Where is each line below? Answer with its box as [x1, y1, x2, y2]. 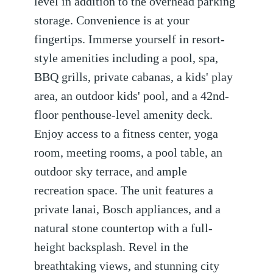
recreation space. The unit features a [34, 184, 214, 197]
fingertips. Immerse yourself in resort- [34, 33, 225, 46]
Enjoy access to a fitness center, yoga [34, 127, 219, 141]
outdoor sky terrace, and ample [34, 165, 188, 179]
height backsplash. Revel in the [34, 241, 189, 254]
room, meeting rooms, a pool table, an [34, 146, 223, 160]
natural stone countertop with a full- [34, 222, 213, 235]
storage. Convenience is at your [34, 14, 190, 27]
